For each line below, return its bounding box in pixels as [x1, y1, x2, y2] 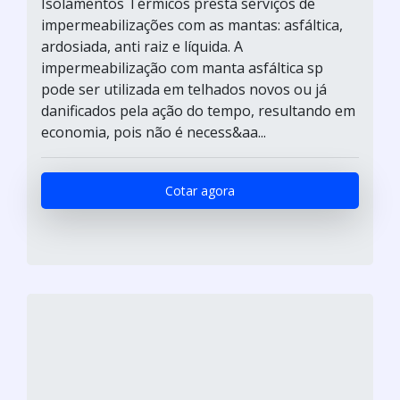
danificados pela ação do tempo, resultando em [41, 100, 355, 121]
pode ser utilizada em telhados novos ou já [41, 79, 327, 99]
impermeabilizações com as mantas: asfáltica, [41, 14, 343, 35]
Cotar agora [165, 181, 235, 199]
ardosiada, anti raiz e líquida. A [41, 36, 243, 56]
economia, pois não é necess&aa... [41, 121, 266, 142]
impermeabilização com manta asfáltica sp [41, 57, 323, 78]
